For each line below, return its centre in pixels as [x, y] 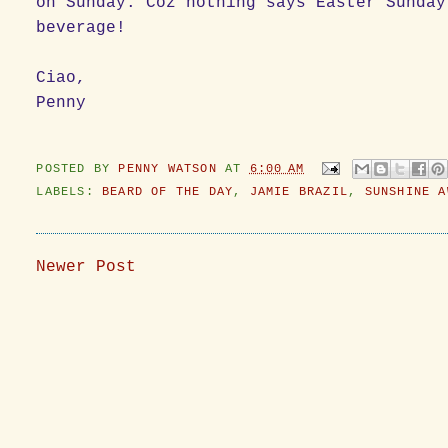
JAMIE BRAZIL [299, 191]
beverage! [81, 27]
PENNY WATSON [172, 168]
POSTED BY [77, 168]
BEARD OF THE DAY [168, 191]
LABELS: [69, 191]
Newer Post [86, 266]
